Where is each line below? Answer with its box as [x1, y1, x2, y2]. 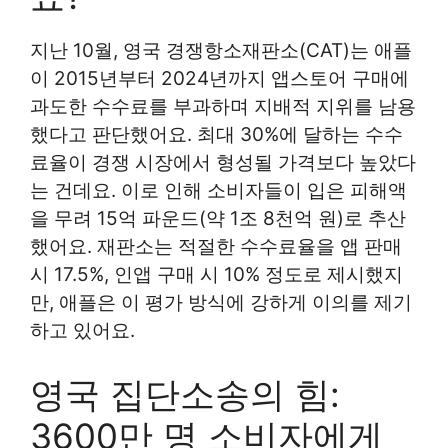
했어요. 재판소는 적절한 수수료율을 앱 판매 [30, 234, 402, 258]
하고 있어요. [30, 318, 135, 342]
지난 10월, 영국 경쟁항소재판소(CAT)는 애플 [30, 38, 412, 62]
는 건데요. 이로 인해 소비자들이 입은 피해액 [30, 178, 407, 202]
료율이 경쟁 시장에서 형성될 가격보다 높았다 [30, 150, 416, 174]
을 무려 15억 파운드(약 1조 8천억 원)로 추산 [30, 206, 406, 230]
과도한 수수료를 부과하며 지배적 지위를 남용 [30, 94, 416, 118]
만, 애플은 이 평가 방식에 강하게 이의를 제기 [30, 290, 412, 314]
